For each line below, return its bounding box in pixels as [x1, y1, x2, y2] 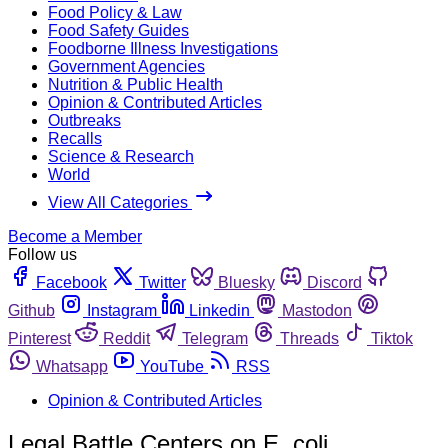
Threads [280, 329, 339, 347]
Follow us [8, 245, 77, 263]
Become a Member [8, 227, 142, 245]
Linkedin [189, 301, 250, 319]
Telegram [182, 329, 248, 347]
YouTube [140, 357, 204, 375]
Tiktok [371, 329, 413, 347]
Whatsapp [36, 357, 108, 375]
